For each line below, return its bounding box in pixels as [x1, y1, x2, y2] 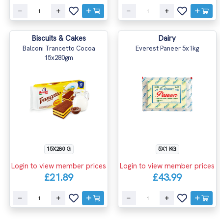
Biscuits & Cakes [31, 33, 86, 44]
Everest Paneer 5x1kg [136, 44, 199, 53]
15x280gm [44, 54, 73, 62]
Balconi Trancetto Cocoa [22, 44, 95, 53]
